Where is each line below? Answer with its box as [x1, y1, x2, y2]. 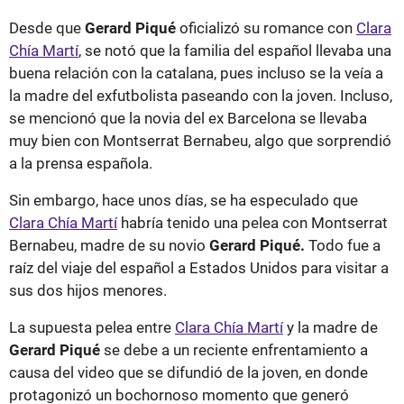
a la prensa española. [9, 153, 152, 172]
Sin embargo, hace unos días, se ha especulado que [9, 190, 358, 209]
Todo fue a [305, 235, 381, 254]
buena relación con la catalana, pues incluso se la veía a [9, 63, 383, 82]
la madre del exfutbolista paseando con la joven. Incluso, [9, 86, 392, 105]
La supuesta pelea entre [9, 317, 175, 336]
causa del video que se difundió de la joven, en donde [9, 363, 368, 381]
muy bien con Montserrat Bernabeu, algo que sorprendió [9, 131, 391, 150]
